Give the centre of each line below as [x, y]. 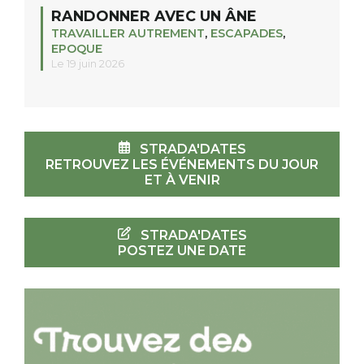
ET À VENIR [182, 180]
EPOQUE [77, 48]
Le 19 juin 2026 [88, 63]
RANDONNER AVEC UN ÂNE [154, 15]
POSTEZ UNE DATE [182, 250]
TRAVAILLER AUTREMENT [128, 33]
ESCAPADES [247, 33]
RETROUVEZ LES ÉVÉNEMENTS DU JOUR [182, 164]
